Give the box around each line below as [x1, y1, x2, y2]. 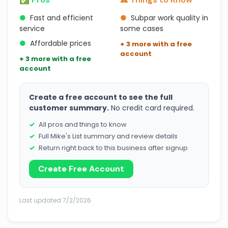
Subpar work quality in [131, 13, 208, 23]
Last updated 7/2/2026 [19, 196, 91, 205]
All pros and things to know [39, 120, 127, 129]
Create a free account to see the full [29, 92, 173, 102]
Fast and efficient [30, 13, 93, 23]
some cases [120, 23, 163, 34]
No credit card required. [109, 103, 194, 113]
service [19, 23, 45, 34]
